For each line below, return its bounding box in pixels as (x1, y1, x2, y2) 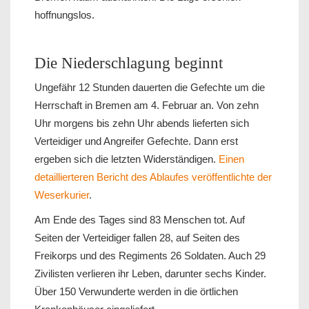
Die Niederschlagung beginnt (34, 54, 223, 72)
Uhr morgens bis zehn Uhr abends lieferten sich (34, 117, 249, 129)
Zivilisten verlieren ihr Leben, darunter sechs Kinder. (34, 267, 266, 279)
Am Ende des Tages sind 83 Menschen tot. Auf (34, 213, 245, 226)
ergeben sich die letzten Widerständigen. (34, 152, 219, 165)
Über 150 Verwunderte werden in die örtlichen (34, 285, 238, 297)
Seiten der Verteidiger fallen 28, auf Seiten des (34, 231, 240, 243)
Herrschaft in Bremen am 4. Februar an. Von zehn (34, 99, 259, 111)
